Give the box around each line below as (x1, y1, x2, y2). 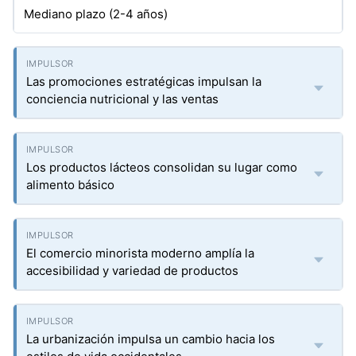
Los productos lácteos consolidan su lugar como (26, 160, 297, 175)
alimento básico (26, 177, 114, 192)
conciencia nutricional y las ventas (26, 91, 219, 106)
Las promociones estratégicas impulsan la (26, 74, 261, 89)
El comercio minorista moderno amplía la (26, 246, 254, 261)
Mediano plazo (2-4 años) (24, 6, 168, 21)
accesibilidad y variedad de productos (26, 263, 238, 278)
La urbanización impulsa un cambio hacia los (26, 331, 275, 346)
